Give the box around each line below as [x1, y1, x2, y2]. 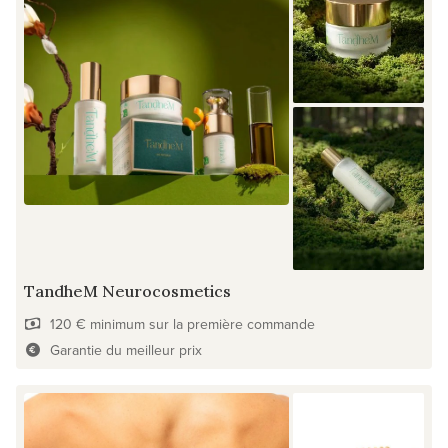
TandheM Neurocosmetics [24, 281, 231, 302]
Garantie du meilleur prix [49, 340, 202, 361]
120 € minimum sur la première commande [49, 314, 315, 335]
